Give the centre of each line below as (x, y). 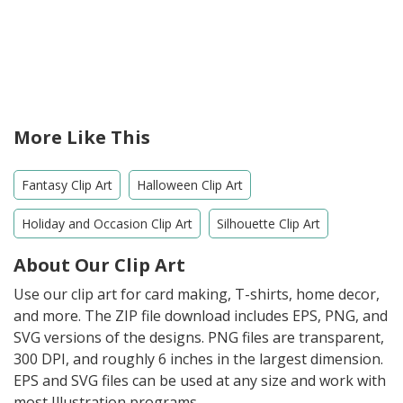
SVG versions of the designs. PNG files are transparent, (199, 337)
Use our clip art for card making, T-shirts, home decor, (197, 294)
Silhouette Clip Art (269, 223)
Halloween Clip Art (190, 184)
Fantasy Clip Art (67, 184)
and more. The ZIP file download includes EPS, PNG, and (201, 315)
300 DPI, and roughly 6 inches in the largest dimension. (198, 358)
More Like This (82, 137)
